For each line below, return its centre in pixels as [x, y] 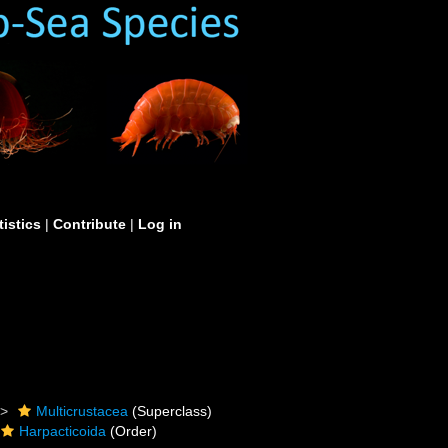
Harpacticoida [63, 431]
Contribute [89, 224]
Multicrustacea [82, 411]
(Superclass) [170, 411]
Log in [160, 224]
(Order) [132, 431]
